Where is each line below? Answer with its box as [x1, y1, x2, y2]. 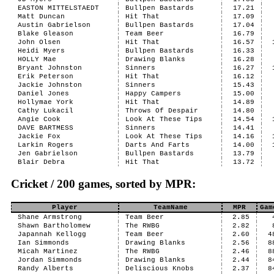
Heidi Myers [17, 47, 65, 54]
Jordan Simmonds [17, 256, 82, 264]
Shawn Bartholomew [17, 222, 91, 229]
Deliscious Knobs [125, 265, 194, 272]
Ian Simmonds [17, 239, 69, 246]
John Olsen [17, 39, 61, 46]
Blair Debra [17, 158, 65, 166]
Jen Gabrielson [17, 150, 78, 157]
